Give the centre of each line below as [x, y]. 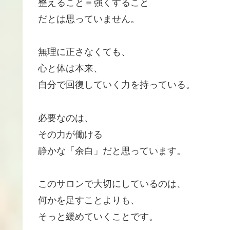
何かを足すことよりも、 [89, 200]
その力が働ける [70, 134]
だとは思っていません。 [89, 19]
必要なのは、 [66, 118]
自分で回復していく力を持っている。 [117, 85]
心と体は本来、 [70, 69]
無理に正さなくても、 [84, 52]
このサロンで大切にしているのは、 [112, 184]
